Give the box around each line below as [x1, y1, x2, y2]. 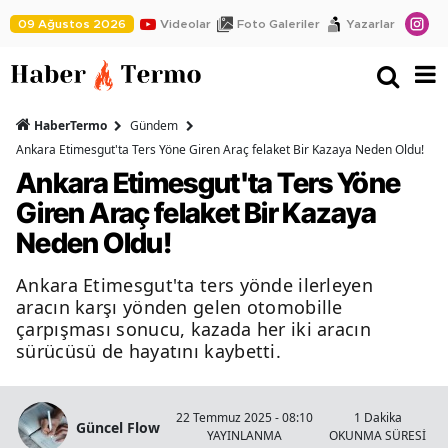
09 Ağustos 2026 [18, 17, 126, 30]
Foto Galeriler [237, 17, 320, 30]
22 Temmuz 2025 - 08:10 [176, 409, 313, 427]
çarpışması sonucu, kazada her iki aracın [16, 317, 371, 342]
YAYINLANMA [207, 427, 282, 445]
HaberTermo [31, 117, 110, 135]
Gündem [130, 117, 178, 135]
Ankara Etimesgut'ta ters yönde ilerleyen [16, 273, 373, 298]
